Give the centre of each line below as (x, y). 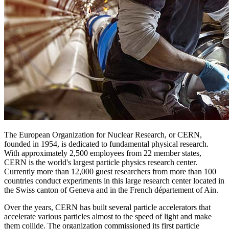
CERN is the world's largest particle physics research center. (101, 163)
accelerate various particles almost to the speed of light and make (108, 217)
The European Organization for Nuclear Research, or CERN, (103, 135)
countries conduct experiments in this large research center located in (114, 181)
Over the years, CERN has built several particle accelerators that (107, 208)
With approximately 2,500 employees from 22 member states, (103, 153)
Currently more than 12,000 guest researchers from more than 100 (110, 172)
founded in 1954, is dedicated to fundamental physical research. (106, 144)
